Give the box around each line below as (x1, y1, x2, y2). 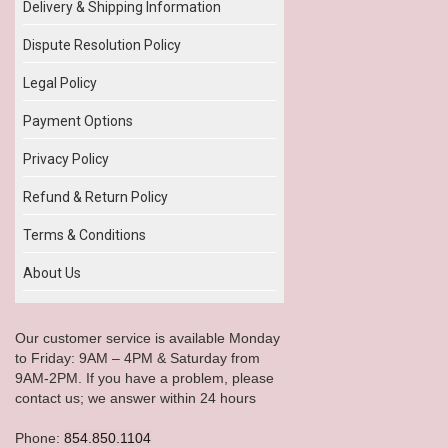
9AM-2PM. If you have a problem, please (15, 369, 274, 386)
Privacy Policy (23, 150, 109, 167)
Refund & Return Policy (23, 188, 168, 205)
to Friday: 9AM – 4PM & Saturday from (15, 349, 260, 366)
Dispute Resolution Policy (23, 36, 181, 53)
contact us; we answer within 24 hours (15, 389, 256, 406)
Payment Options (23, 112, 133, 129)
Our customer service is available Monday (15, 329, 280, 346)
